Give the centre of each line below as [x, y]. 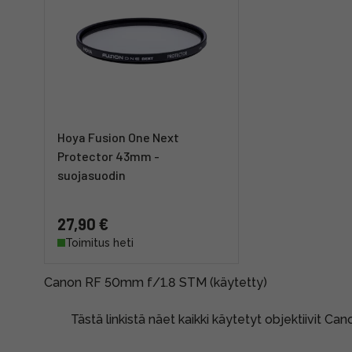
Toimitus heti [99, 243]
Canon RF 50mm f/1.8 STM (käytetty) [157, 282]
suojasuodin [92, 175]
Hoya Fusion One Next [118, 137]
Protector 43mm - [108, 156]
